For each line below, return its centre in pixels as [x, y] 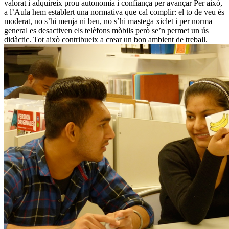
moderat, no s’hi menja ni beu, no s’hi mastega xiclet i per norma [108, 21]
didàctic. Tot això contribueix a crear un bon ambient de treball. [106, 40]
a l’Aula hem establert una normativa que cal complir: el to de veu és [114, 12]
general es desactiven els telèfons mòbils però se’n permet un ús [106, 31]
